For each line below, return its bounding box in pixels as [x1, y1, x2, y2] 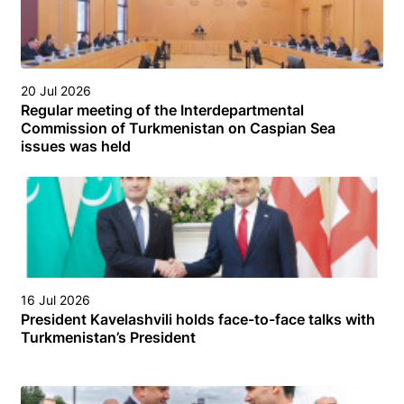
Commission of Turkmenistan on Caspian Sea [21, 118, 335, 137]
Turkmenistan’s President [21, 327, 196, 346]
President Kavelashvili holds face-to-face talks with [21, 309, 375, 328]
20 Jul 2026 [21, 82, 91, 98]
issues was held [21, 136, 131, 155]
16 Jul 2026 [21, 291, 90, 308]
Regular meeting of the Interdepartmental [21, 100, 304, 119]
